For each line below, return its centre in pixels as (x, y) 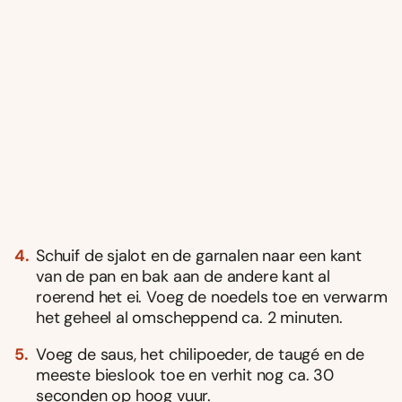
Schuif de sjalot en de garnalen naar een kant (199, 255)
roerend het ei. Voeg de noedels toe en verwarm (212, 297)
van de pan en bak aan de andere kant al (183, 276)
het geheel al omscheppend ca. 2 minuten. (189, 317)
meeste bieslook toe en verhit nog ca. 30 (185, 375)
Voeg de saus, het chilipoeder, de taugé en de (200, 354)
